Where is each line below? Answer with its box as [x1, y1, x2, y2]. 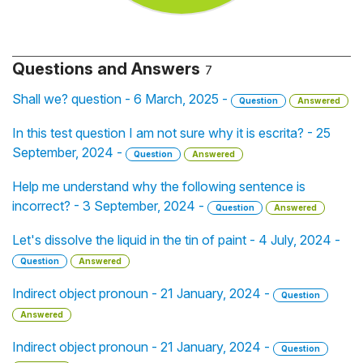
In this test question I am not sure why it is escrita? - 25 [12, 125, 331, 141]
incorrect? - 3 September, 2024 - [12, 198, 207, 214]
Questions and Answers [12, 59, 200, 79]
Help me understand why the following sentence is [12, 178, 305, 194]
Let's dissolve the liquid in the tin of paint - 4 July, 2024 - [12, 232, 340, 248]
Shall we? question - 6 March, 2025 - [12, 91, 231, 107]
